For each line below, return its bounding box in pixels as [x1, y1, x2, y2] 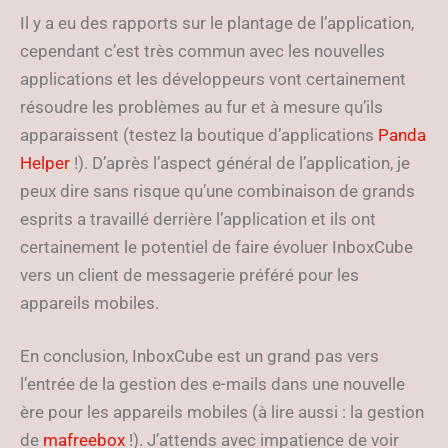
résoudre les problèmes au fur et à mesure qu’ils [20, 97, 383, 117]
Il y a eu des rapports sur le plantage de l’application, [20, 13, 414, 33]
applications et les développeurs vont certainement [20, 69, 406, 89]
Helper [20, 153, 70, 173]
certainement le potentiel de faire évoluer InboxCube [20, 237, 413, 257]
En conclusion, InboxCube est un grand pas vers [20, 346, 379, 366]
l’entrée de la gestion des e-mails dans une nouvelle [20, 374, 405, 394]
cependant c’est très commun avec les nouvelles [20, 41, 385, 61]
